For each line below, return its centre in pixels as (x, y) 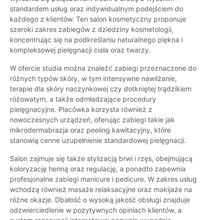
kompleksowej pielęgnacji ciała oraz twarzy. (80, 50)
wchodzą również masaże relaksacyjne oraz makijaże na (101, 190)
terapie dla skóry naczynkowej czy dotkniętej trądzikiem (101, 89)
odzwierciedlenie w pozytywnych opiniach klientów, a (96, 210)
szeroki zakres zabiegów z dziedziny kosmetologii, (92, 29)
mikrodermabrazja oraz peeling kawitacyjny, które (90, 130)
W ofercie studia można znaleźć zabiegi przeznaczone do (103, 68)
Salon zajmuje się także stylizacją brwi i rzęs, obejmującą (101, 159)
